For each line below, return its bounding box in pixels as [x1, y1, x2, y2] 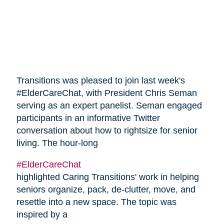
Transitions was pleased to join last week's [16, 75, 185, 86]
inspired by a [16, 209, 67, 220]
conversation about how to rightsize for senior [16, 125, 197, 136]
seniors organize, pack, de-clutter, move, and [16, 184, 195, 195]
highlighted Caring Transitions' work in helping [16, 172, 199, 182]
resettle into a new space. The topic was [16, 197, 176, 207]
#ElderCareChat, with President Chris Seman [16, 88, 197, 98]
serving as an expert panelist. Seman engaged [16, 100, 202, 111]
